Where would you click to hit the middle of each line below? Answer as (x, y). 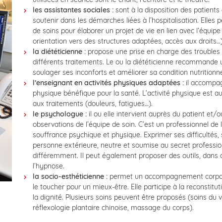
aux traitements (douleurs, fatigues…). (92, 104)
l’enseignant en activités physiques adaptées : (108, 83)
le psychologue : (59, 114)
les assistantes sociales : (73, 10)
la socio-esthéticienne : (70, 177)
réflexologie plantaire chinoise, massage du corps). (113, 208)
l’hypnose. (48, 166)
